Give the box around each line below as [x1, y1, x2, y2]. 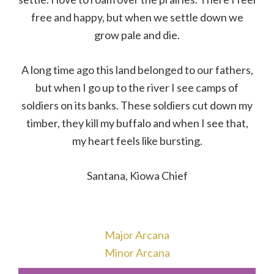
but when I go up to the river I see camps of [35, 81, 239, 95]
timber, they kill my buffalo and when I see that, [26, 116, 248, 130]
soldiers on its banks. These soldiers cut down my [21, 98, 253, 113]
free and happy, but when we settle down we [31, 10, 243, 24]
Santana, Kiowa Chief [86, 169, 188, 183]
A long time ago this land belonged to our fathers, [21, 63, 253, 77]
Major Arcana [105, 228, 169, 242]
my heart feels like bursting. [72, 134, 202, 148]
